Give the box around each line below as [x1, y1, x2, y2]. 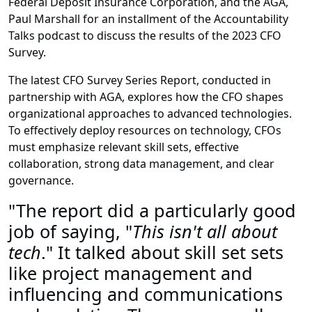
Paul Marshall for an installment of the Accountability [8, 11, 288, 27]
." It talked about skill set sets [41, 240, 283, 265]
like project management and [8, 261, 253, 286]
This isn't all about [132, 219, 277, 244]
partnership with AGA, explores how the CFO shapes [8, 89, 283, 105]
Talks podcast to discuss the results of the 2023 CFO [8, 28, 281, 44]
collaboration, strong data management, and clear [8, 156, 274, 172]
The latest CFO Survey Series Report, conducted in [8, 72, 271, 88]
